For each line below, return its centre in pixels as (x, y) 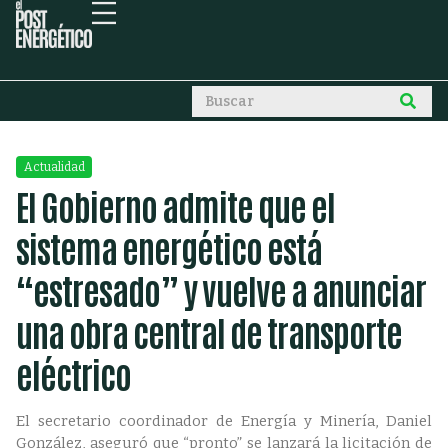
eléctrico (73, 373)
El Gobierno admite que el (175, 205)
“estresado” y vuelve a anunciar (221, 289)
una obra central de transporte (209, 331)
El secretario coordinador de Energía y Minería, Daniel (224, 421)
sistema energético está (169, 247)
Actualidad (54, 167)
